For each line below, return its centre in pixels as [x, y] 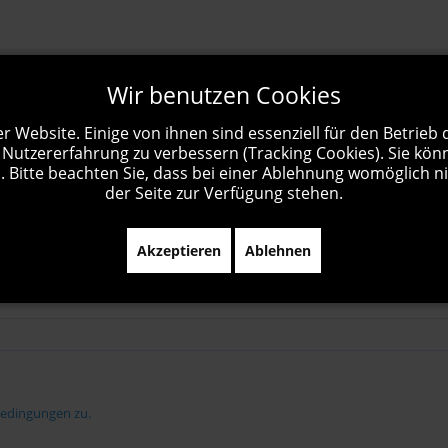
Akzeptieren [179, 250]
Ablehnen [278, 250]
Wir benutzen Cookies [224, 95]
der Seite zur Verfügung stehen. [224, 193]
